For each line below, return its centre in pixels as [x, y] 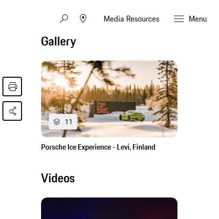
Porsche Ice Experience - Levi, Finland [99, 147]
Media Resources [131, 18]
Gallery [59, 41]
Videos [58, 178]
